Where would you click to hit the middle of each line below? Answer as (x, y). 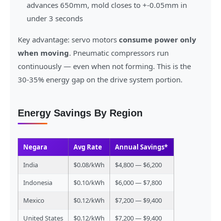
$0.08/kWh (89, 165)
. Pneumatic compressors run (119, 53)
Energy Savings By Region (80, 113)
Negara (35, 147)
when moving (43, 53)
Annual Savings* (141, 147)
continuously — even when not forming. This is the (104, 66)
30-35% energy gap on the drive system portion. (100, 80)
